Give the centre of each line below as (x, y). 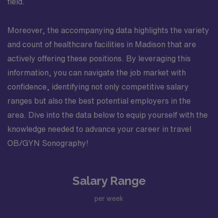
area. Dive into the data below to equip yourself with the (108, 115)
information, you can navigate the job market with (97, 73)
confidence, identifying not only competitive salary (98, 87)
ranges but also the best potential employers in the (99, 101)
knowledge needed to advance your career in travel (99, 129)
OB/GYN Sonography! (48, 143)
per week (109, 198)
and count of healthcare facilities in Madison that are (102, 44)
